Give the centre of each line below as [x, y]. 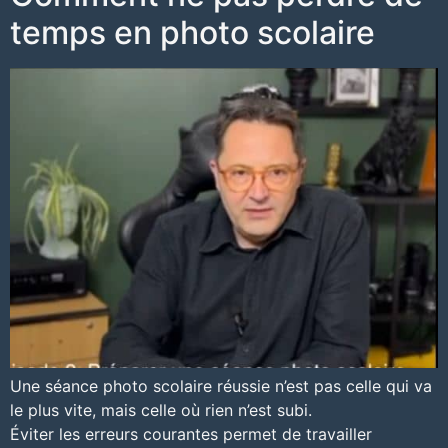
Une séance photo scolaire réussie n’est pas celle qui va [221, 385]
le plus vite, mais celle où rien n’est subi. [161, 409]
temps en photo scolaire [192, 32]
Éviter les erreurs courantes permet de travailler [191, 433]
